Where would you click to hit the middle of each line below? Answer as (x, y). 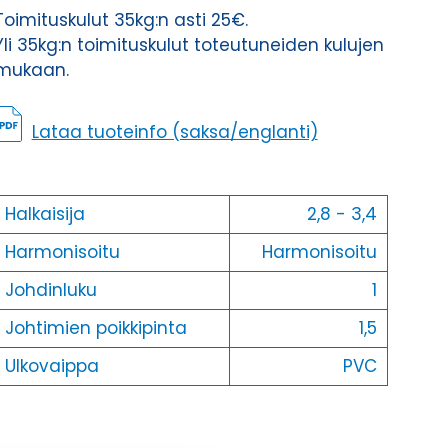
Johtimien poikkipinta (95, 328)
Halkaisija (44, 214)
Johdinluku (50, 290)
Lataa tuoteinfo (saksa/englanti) (174, 132)
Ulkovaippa (51, 366)
